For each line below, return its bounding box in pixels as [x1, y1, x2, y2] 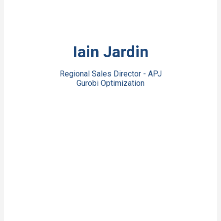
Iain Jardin [73, 42, 148, 61]
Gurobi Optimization [76, 78, 145, 88]
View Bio [95, 32, 126, 42]
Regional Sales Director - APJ [59, 69, 162, 78]
